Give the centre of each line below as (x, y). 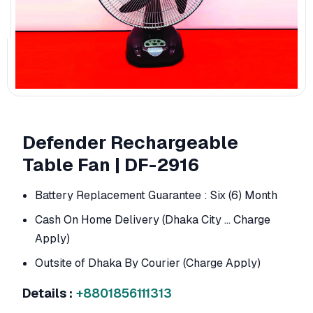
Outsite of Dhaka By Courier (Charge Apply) (148, 263)
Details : (48, 293)
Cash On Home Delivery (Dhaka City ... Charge (153, 220)
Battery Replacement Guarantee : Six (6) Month (156, 195)
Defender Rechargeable (130, 143)
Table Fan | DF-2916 (111, 165)
